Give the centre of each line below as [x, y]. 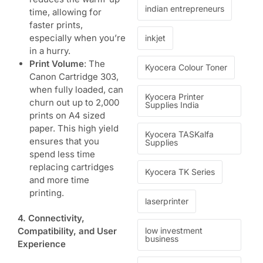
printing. [47, 193]
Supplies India [172, 105]
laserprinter [167, 201]
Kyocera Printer [174, 97]
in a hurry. [50, 50]
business [162, 239]
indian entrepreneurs [185, 9]
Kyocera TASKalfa [179, 134]
